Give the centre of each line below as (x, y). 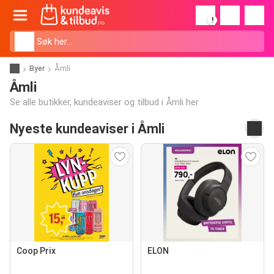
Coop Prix (36, 251)
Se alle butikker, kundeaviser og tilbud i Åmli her (104, 102)
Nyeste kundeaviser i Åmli (87, 128)
